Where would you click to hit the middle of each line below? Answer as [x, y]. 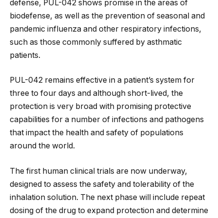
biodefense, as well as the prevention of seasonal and [107, 16]
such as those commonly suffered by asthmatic [96, 42]
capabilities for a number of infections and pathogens [107, 120]
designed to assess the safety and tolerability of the [102, 184]
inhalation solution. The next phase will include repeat [107, 197]
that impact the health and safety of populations [97, 133]
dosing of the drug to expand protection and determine [109, 210]
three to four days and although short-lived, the [96, 93]
